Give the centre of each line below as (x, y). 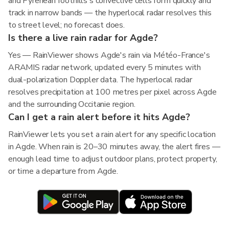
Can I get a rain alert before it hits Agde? (99, 117)
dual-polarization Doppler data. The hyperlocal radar (100, 80)
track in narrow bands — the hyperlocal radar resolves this (110, 13)
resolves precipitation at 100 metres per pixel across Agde (112, 92)
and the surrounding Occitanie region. (72, 104)
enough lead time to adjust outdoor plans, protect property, (113, 159)
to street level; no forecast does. (66, 25)
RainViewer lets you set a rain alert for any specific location (112, 134)
